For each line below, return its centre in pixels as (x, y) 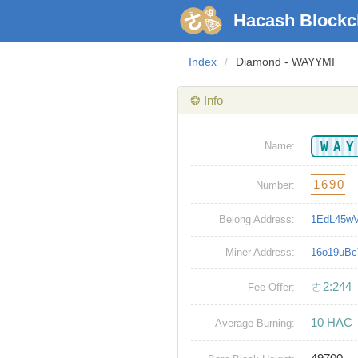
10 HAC (332, 323)
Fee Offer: (271, 288)
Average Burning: (255, 324)
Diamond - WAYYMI (285, 62)
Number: (275, 185)
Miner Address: (260, 253)
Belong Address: (257, 220)
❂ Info (207, 101)
